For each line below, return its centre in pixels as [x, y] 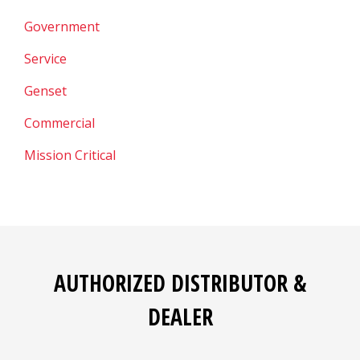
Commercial [59, 123]
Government [62, 26]
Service [45, 58]
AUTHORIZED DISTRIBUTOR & [180, 282]
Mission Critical [70, 155]
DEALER [180, 316]
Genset [45, 90]
